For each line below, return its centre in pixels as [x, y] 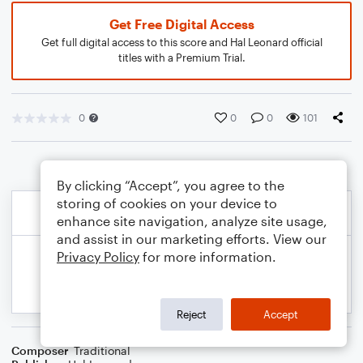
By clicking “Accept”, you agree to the [171, 185]
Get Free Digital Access [181, 24]
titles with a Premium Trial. [181, 58]
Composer [40, 350]
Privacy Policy [98, 256]
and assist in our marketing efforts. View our [192, 239]
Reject [192, 314]
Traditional [102, 350]
